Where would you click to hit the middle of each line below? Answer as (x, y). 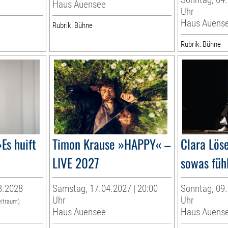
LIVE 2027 (76, 163)
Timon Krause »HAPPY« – (112, 144)
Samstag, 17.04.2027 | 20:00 (105, 189)
